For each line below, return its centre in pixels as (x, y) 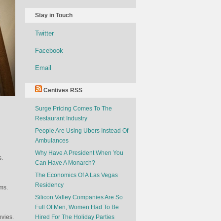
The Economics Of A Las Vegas (76, 175)
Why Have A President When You (79, 153)
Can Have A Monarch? (65, 163)
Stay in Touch (54, 15)
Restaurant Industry (61, 118)
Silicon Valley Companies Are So (79, 197)
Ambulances (52, 141)
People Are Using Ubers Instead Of (82, 131)
